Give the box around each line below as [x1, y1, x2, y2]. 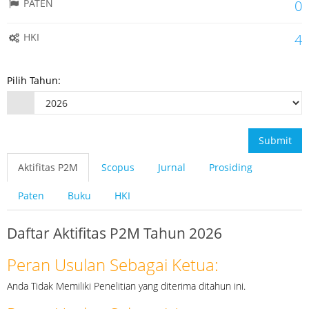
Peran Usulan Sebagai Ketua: [7, 252, 219, 276]
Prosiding [209, 160, 252, 174]
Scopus [101, 160, 134, 174]
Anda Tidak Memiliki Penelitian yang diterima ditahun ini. [7, 279, 246, 292]
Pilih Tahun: [7, 73, 61, 87]
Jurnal [158, 160, 186, 174]
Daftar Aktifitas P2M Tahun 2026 [7, 223, 222, 243]
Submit [259, 133, 292, 147]
